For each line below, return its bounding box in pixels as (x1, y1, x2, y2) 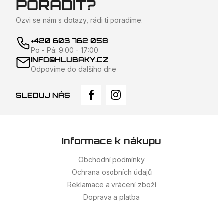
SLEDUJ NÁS (16, 90, 70, 99)
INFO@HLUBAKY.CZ (31, 55, 109, 64)
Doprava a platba (83, 193, 140, 202)
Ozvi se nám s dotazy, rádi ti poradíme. (16, 16, 143, 25)
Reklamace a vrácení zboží (67, 180, 156, 189)
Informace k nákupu (62, 135, 161, 147)
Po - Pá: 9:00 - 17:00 (31, 46, 98, 55)
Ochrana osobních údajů (71, 168, 152, 177)
